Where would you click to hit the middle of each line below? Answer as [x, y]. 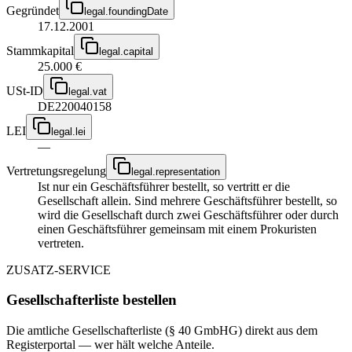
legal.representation [176, 171]
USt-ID [25, 90]
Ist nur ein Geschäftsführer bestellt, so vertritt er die [164, 186]
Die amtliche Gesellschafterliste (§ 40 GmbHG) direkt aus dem [162, 330]
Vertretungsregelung [56, 170]
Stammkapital [40, 50]
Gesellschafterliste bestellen [92, 300]
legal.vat [88, 91]
